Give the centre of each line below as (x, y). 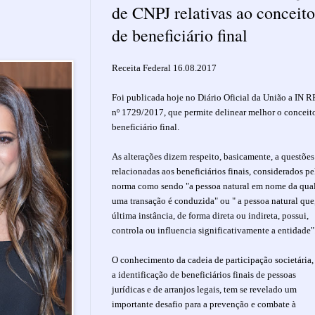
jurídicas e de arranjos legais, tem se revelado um (204, 289)
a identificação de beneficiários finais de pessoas (204, 274)
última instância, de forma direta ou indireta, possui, (210, 215)
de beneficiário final (180, 35)
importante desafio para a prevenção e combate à (204, 304)
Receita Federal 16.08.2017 (165, 67)
